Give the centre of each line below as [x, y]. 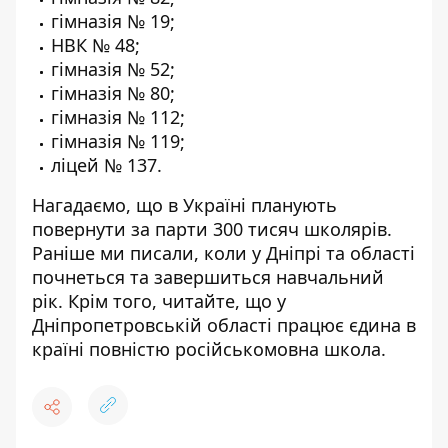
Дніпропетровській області [154, 325]
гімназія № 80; [113, 93]
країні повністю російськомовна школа [206, 349]
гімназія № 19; [113, 21]
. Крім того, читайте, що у [172, 301]
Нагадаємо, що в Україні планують [184, 205]
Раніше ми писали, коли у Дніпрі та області [223, 253]
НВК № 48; [95, 45]
